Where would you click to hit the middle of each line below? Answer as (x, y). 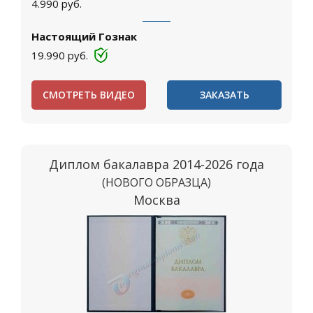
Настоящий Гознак (84, 36)
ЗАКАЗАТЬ (224, 95)
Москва (156, 200)
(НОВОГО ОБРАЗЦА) (156, 182)
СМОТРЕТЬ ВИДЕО (89, 95)
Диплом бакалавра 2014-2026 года (156, 164)
